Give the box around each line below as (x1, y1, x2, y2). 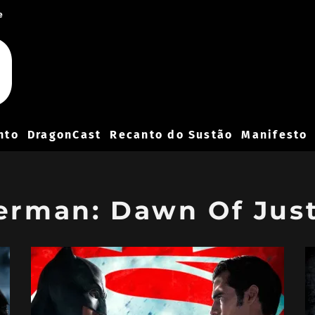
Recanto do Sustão (110, 127, 233, 141)
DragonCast (27, 127, 102, 141)
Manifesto (241, 127, 308, 141)
